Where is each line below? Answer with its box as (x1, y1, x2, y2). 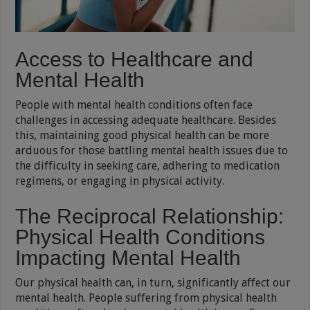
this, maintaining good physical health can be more (15, 128, 270, 142)
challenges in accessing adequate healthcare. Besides (15, 113, 277, 127)
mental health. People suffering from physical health (15, 291, 277, 304)
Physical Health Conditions (15, 225, 266, 248)
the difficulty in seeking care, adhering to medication (15, 158, 280, 172)
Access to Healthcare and (15, 47, 254, 71)
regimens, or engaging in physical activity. (15, 174, 225, 188)
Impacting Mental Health (15, 246, 241, 269)
